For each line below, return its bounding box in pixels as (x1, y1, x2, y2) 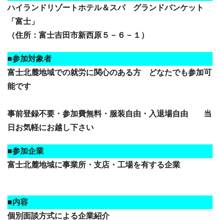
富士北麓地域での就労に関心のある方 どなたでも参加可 (7, 68, 212, 77)
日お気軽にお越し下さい (7, 123, 94, 132)
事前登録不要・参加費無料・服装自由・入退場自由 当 (7, 110, 212, 118)
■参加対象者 (7, 55, 52, 63)
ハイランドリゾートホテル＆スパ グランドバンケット (7, 3, 204, 12)
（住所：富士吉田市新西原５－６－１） (7, 31, 149, 39)
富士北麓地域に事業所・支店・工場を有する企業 (7, 161, 180, 169)
